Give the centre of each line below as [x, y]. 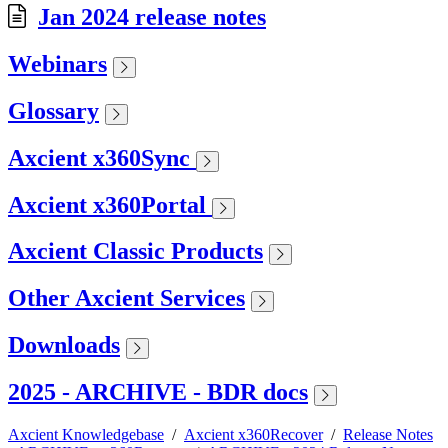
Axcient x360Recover [253, 435]
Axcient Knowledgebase [86, 435]
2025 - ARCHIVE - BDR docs [158, 392]
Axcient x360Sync [102, 157]
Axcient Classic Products [135, 251]
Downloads [64, 345]
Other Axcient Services [126, 298]
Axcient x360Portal [110, 204]
